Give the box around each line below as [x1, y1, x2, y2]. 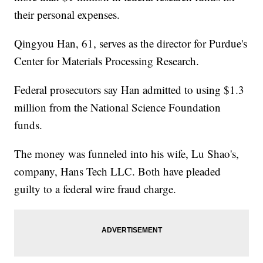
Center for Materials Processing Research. [14, 53, 200, 69]
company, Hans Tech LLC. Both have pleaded [14, 164, 221, 179]
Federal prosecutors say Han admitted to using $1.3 [14, 82, 245, 97]
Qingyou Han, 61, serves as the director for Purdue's [14, 36, 248, 51]
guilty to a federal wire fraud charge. [14, 181, 177, 197]
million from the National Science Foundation [14, 100, 221, 115]
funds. [14, 117, 43, 133]
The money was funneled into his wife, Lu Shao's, [14, 146, 240, 161]
